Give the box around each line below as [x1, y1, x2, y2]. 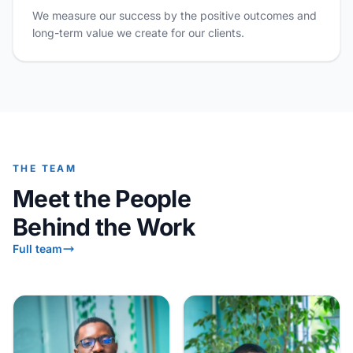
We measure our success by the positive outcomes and [32, 9, 317, 22]
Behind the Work [13, 213, 195, 241]
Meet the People [13, 184, 191, 213]
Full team [13, 242, 62, 255]
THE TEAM [13, 162, 77, 174]
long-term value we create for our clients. [32, 26, 244, 39]
